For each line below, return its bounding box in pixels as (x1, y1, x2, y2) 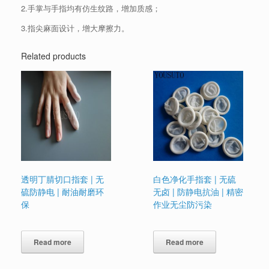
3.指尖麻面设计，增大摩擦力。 (21, 22, 129, 34)
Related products (21, 50, 86, 62)
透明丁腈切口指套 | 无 (21, 173, 104, 186)
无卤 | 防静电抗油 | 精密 (153, 186, 244, 198)
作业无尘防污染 (153, 198, 213, 211)
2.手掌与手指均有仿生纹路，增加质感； (21, 2, 160, 14)
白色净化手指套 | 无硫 (153, 173, 237, 186)
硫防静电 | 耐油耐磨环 (21, 186, 104, 198)
